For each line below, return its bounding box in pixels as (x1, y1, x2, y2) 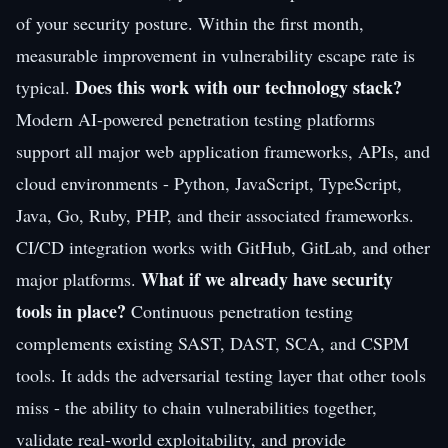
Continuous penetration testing (126, 298, 353, 323)
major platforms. (16, 266, 141, 291)
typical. (16, 74, 75, 99)
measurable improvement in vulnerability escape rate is (16, 42, 415, 67)
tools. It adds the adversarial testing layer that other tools (16, 362, 426, 387)
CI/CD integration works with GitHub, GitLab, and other (16, 234, 430, 259)
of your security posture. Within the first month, (16, 10, 364, 35)
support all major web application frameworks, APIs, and (16, 138, 430, 163)
